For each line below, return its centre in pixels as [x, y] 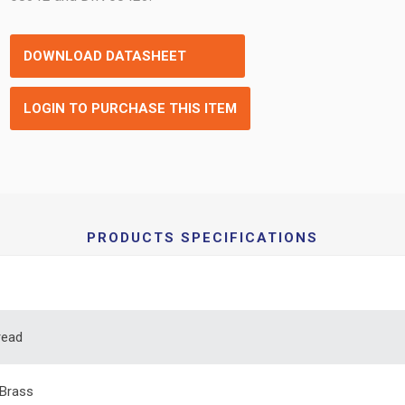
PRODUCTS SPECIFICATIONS [202, 238]
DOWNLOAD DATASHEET [105, 56]
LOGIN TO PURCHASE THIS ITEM [131, 108]
